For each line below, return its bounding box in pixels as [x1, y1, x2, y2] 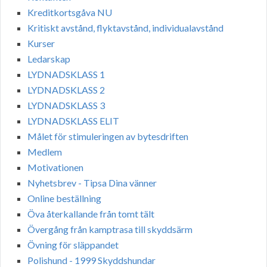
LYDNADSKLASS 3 [27, 100, 105, 111]
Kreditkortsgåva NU [27, 7, 112, 18]
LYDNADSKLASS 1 [27, 69, 105, 80]
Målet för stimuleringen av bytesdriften [27, 131, 188, 142]
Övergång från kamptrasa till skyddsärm [27, 223, 193, 235]
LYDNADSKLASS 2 [27, 84, 105, 96]
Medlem [27, 146, 62, 158]
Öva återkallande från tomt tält [27, 208, 154, 220]
